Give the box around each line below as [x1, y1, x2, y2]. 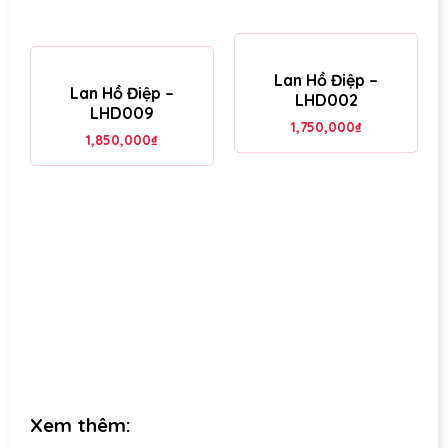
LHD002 [294, 89, 358, 110]
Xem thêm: [30, 412, 131, 437]
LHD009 [90, 102, 154, 123]
